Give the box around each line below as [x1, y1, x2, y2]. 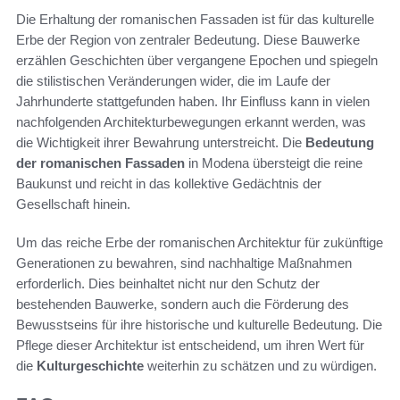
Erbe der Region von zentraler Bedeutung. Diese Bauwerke [16, 32, 360, 48]
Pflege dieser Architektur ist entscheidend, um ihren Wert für [16, 337, 364, 354]
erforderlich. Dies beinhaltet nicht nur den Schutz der [16, 276, 320, 292]
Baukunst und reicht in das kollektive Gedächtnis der [16, 176, 321, 192]
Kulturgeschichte [37, 358, 144, 374]
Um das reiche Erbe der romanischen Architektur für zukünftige [16, 235, 383, 251]
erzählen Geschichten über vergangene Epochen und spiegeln [16, 53, 378, 69]
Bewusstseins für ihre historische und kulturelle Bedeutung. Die [16, 317, 382, 333]
